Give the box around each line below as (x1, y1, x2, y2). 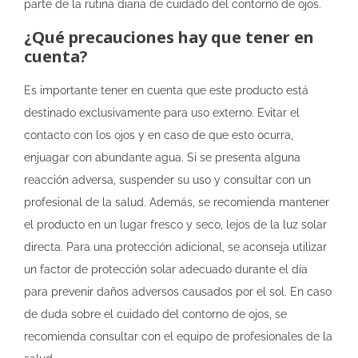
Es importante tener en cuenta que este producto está (24, 84, 308, 97)
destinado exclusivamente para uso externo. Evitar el (24, 106, 300, 119)
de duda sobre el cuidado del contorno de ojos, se (24, 308, 287, 320)
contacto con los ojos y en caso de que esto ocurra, (24, 129, 293, 141)
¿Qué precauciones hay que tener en (24, 26, 314, 48)
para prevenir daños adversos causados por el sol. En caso (24, 285, 332, 298)
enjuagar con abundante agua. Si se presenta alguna (24, 151, 300, 164)
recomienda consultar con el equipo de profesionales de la (24, 330, 332, 343)
